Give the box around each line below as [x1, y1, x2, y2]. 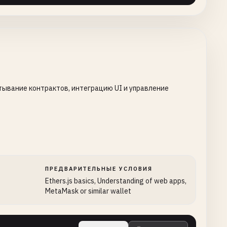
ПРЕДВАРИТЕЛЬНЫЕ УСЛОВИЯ [45, 165, 153, 172]
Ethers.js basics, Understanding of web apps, [45, 176, 186, 185]
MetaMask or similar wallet [45, 186, 131, 196]
